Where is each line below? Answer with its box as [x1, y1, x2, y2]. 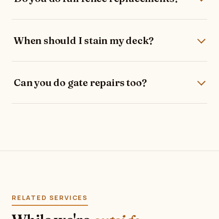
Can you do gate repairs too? [14, 76, 147, 88]
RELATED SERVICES [12, 193, 88, 202]
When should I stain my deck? [14, 34, 153, 46]
